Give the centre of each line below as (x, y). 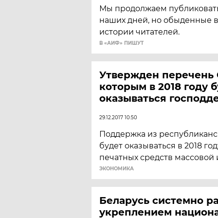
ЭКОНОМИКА (117, 169)
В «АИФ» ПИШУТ (121, 43)
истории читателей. (139, 32)
